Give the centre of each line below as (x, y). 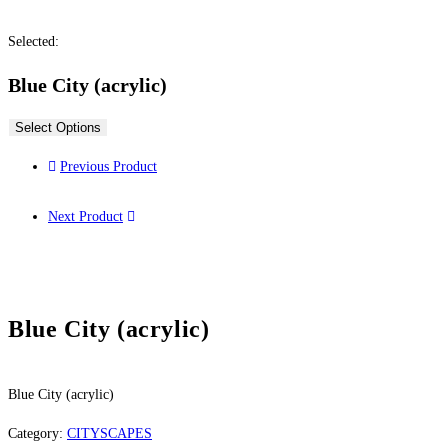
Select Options (58, 128)
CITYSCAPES (109, 434)
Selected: (33, 42)
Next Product (85, 217)
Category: (37, 434)
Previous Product (108, 167)
